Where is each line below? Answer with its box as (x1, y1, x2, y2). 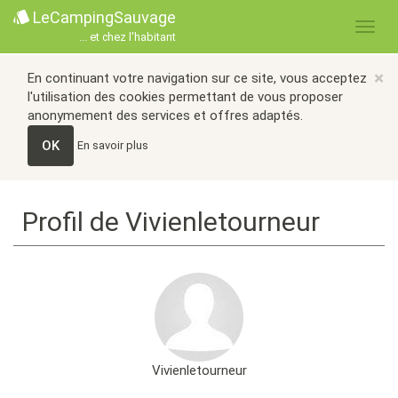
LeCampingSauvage (29, 8, 176, 27)
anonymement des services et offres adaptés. (28, 107, 303, 123)
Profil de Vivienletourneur (22, 206, 320, 237)
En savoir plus (77, 138, 148, 152)
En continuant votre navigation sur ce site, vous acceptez (28, 70, 367, 86)
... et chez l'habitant (79, 30, 176, 44)
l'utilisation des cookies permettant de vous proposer (28, 89, 343, 105)
